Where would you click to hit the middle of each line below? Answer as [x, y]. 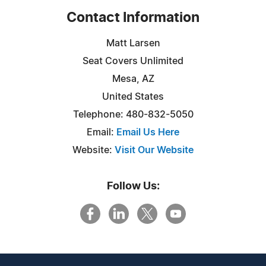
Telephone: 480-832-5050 [133, 114]
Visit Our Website [154, 150]
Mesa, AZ [133, 79]
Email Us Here [148, 132]
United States [133, 96]
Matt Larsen [133, 43]
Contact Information [133, 18]
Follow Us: [133, 186]
